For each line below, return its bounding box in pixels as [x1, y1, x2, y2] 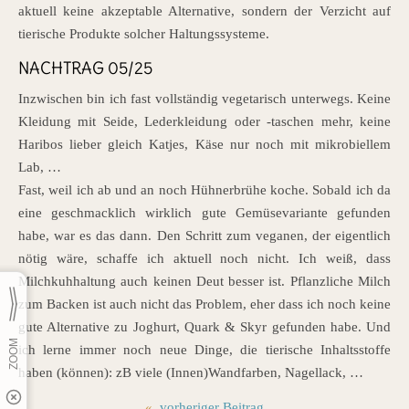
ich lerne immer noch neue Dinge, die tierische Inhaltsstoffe [18, 342, 391, 358]
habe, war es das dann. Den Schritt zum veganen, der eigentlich [18, 228, 391, 244]
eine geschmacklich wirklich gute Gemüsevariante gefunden [18, 205, 391, 221]
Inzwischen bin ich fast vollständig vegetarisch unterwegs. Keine [18, 91, 391, 107]
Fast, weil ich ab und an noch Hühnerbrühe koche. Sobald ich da [18, 183, 391, 198]
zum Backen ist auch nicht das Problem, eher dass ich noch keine [18, 297, 391, 312]
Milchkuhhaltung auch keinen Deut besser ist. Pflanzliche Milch [18, 274, 391, 289]
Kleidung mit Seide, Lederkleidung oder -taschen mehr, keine [18, 114, 391, 130]
